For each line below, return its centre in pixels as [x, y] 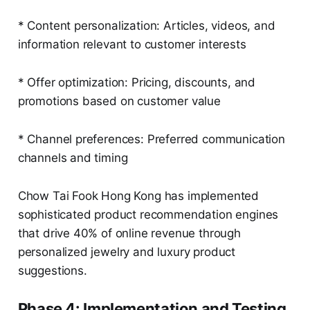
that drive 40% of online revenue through [129, 234]
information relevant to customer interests [132, 45]
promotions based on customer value [119, 101]
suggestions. [52, 271]
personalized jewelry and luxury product [127, 252]
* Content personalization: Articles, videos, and [146, 26]
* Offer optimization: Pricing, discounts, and [137, 83]
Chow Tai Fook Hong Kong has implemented [138, 196]
